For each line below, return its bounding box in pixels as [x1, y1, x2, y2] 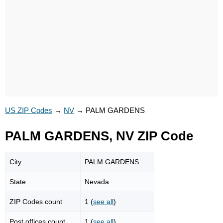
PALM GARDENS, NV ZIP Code [5, 129, 193, 143]
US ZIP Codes [5, 106, 52, 114]
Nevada [85, 177, 109, 186]
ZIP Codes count [9, 197, 62, 206]
